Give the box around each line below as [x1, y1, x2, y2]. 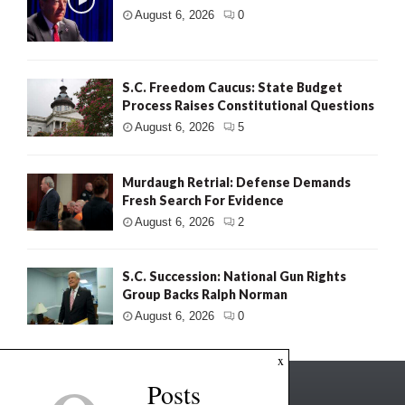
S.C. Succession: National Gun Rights [122, 268, 346, 285]
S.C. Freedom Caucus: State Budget [122, 80, 343, 96]
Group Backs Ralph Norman [122, 287, 287, 303]
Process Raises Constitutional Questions [122, 98, 374, 114]
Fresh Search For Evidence [122, 192, 284, 208]
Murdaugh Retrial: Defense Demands [122, 174, 351, 190]
